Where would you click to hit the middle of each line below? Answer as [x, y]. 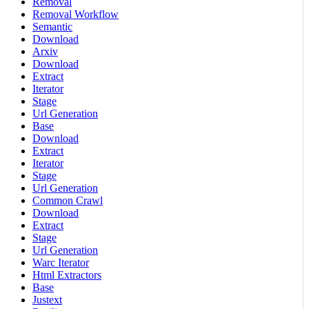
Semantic [52, 27]
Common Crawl [68, 201]
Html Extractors [67, 275]
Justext [47, 300]
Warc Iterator [61, 263]
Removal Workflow [76, 14]
